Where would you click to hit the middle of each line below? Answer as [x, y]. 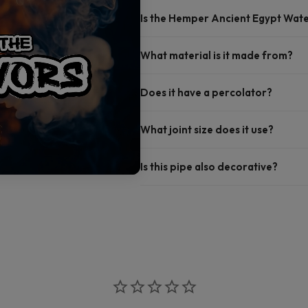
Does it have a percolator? [206, 93]
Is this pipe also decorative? [209, 167]
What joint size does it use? [207, 130]
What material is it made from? [217, 56]
